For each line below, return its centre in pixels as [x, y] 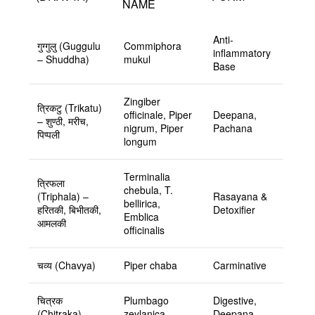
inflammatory [242, 52]
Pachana [233, 128]
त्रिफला [51, 182]
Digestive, [235, 300]
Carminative [240, 265]
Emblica [141, 216]
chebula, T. [148, 189]
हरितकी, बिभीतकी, [69, 209]
